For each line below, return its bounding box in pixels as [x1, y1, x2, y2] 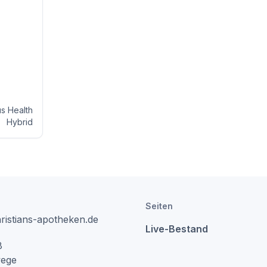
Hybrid [6, 117, 33, 127]
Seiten [145, 201, 173, 211]
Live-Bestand [145, 223, 208, 235]
